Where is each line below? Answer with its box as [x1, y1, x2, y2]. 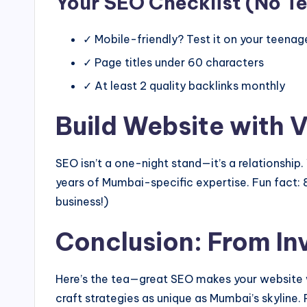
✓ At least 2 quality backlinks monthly [83, 79, 285, 93]
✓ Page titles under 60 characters [83, 55, 264, 69]
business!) [56, 195, 108, 209]
